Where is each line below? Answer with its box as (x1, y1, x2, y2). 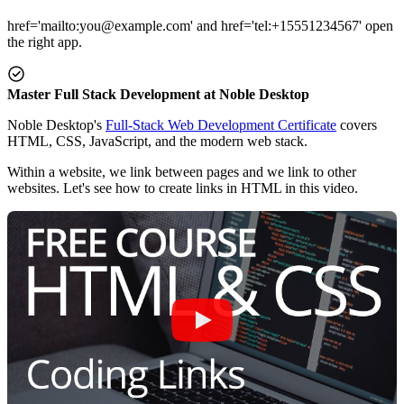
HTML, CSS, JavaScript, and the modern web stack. (7, 133, 308, 149)
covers (336, 116, 377, 133)
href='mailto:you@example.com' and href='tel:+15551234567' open (7, 17, 393, 33)
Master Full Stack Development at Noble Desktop (7, 86, 309, 102)
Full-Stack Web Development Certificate (106, 116, 336, 133)
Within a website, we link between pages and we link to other (7, 163, 356, 179)
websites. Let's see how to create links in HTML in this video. (7, 179, 358, 196)
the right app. (7, 33, 82, 50)
